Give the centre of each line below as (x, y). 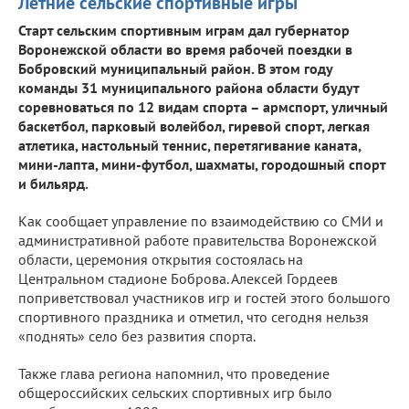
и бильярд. (53, 183)
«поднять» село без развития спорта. (137, 336)
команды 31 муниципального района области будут (189, 87)
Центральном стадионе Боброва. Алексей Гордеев (178, 278)
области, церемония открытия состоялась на (161, 259)
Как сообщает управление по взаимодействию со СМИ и (201, 220)
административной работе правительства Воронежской (198, 240)
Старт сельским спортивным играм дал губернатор (184, 30)
